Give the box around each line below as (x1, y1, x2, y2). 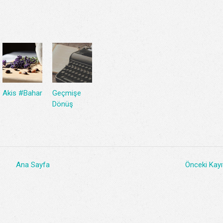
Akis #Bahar (2, 89, 42, 98)
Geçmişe (52, 89, 81, 98)
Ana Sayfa (15, 160, 50, 169)
